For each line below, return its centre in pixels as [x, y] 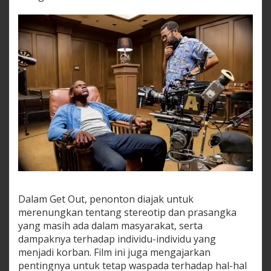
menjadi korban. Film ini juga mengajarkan [114, 252]
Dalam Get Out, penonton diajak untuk [106, 199]
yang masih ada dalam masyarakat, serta [110, 225]
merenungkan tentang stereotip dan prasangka [127, 212]
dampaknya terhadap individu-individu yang [117, 239]
